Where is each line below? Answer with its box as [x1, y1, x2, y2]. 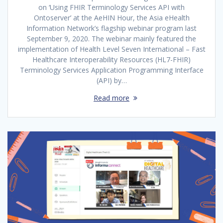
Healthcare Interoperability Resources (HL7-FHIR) [32, 54, 191, 64]
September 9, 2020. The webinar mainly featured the [27, 33, 196, 43]
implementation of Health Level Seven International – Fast [17, 44, 206, 54]
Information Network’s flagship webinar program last [26, 23, 197, 33]
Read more [94, 93, 129, 103]
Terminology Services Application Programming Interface [19, 65, 204, 75]
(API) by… [96, 75, 127, 85]
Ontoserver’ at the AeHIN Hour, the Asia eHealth [33, 12, 190, 22]
